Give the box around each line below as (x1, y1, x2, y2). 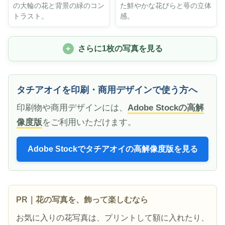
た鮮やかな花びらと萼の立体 (120, 2, 211, 10)
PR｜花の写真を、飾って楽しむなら (16, 195, 148, 204)
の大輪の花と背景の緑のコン (13, 2, 104, 10)
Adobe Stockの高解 (128, 102, 204, 113)
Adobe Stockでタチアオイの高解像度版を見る (27, 145, 198, 154)
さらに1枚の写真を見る (77, 44, 163, 53)
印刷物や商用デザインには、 (17, 102, 128, 113)
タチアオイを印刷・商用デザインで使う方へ (17, 84, 197, 95)
